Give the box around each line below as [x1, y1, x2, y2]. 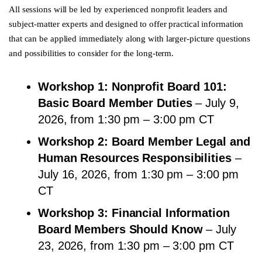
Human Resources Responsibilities [38, 151, 235, 164]
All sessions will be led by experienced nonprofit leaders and [9, 4, 227, 14]
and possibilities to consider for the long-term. [9, 48, 177, 58]
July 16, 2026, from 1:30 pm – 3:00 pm [38, 167, 239, 181]
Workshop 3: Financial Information [38, 206, 230, 219]
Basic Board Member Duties [38, 96, 192, 109]
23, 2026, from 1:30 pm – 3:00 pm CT [38, 239, 237, 252]
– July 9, [192, 96, 239, 109]
